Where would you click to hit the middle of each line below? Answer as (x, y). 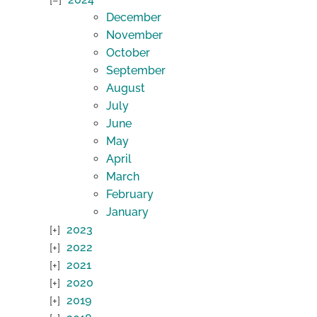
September (136, 71)
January (127, 212)
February (130, 195)
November (134, 35)
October (128, 53)
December (134, 18)
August (126, 88)
